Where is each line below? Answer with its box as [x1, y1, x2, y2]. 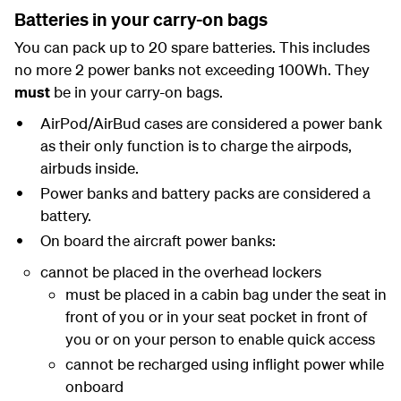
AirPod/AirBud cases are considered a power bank [39, 114, 382, 132]
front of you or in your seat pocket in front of [65, 307, 367, 326]
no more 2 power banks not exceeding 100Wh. [14, 60, 331, 79]
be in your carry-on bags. [50, 82, 223, 101]
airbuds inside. [39, 158, 139, 177]
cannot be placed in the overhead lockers [39, 262, 321, 281]
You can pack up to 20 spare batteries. [14, 38, 279, 56]
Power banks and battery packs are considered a [39, 183, 371, 202]
